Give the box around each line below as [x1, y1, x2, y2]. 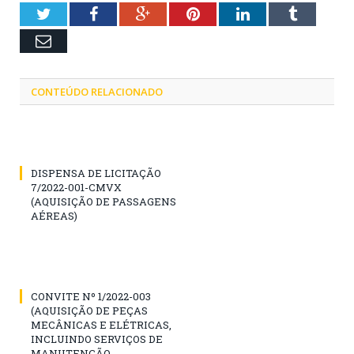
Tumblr [296, 6, 344, 22]
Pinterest [198, 6, 256, 22]
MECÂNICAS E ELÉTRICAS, [31, 318, 171, 333]
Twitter [50, 6, 97, 22]
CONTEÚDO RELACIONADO [31, 85, 163, 100]
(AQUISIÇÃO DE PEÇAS [31, 303, 148, 318]
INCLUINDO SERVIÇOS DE [31, 332, 163, 347]
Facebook [96, 6, 159, 22]
